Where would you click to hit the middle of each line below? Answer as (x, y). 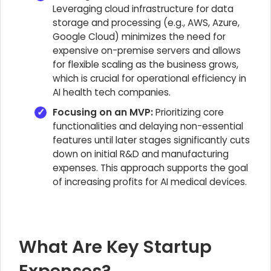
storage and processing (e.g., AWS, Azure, (146, 23)
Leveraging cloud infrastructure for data (143, 9)
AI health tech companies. (112, 92)
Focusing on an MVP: (103, 112)
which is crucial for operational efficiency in (149, 78)
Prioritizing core (188, 112)
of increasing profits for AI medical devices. (150, 182)
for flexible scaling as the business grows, (145, 64)
